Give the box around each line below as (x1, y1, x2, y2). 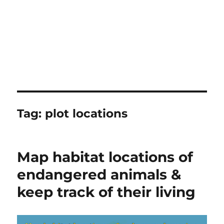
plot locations (45, 106, 128, 120)
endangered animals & (17, 166, 181, 183)
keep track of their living (17, 183, 196, 200)
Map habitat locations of (17, 148, 193, 165)
